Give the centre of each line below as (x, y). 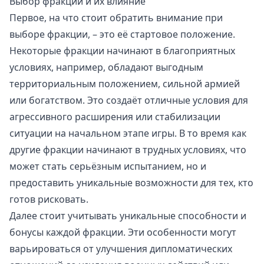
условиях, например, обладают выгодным (106, 67)
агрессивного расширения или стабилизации (115, 117)
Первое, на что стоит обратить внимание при (116, 18)
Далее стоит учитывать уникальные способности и (128, 216)
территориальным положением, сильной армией (125, 84)
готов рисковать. (49, 199)
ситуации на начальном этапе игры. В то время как (128, 133)
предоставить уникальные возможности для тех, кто (131, 183)
